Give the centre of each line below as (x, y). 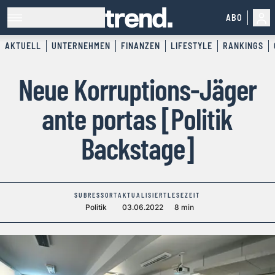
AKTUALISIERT (143, 196)
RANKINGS (243, 46)
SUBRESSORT (96, 196)
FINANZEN (141, 46)
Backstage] (137, 148)
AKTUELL (23, 46)
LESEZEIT (184, 196)
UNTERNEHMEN (81, 46)
